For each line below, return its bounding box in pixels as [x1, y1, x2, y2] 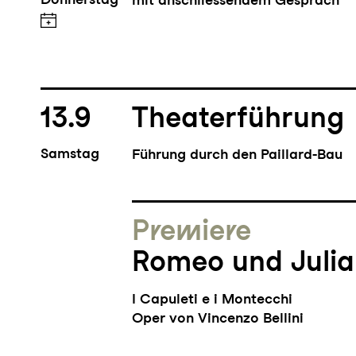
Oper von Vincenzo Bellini [132, 308, 304, 326]
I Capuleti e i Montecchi [132, 289, 293, 307]
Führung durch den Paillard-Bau [132, 145, 343, 163]
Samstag [40, 145, 99, 162]
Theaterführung [132, 100, 345, 135]
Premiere [132, 213, 252, 248]
